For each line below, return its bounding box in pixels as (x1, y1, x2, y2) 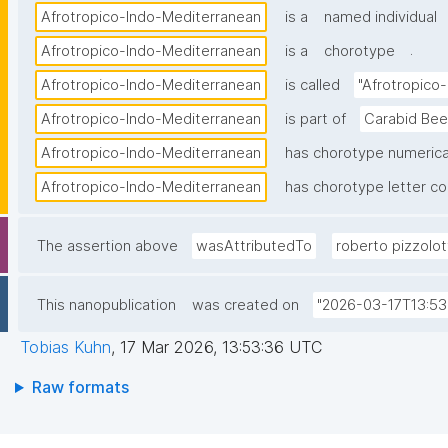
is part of (285, 110, 346, 129)
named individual (324, 8, 437, 27)
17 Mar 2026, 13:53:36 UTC (120, 337, 322, 358)
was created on (192, 296, 299, 315)
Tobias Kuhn (20, 337, 111, 358)
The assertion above (37, 237, 178, 256)
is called (285, 76, 340, 95)
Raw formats (31, 377, 129, 398)
